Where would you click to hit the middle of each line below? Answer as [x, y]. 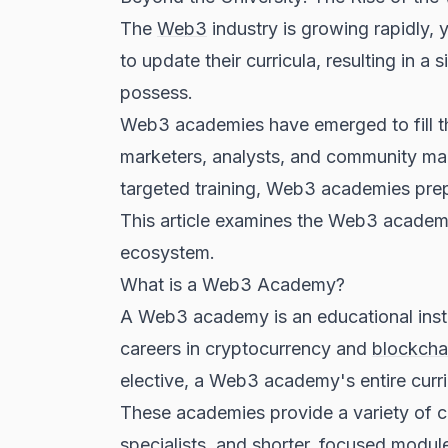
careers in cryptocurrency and [246, 348]
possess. [156, 92]
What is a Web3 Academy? [232, 284]
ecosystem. [167, 252]
